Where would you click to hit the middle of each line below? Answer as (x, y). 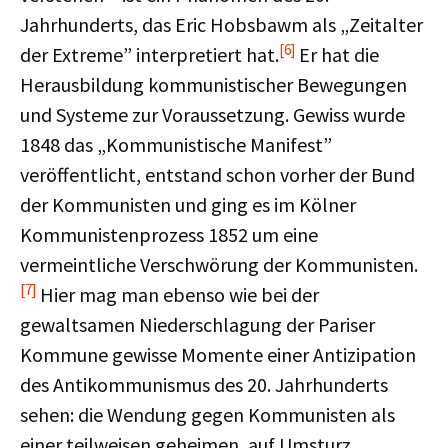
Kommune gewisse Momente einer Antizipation (218, 354)
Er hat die (337, 54)
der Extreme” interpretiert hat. (149, 54)
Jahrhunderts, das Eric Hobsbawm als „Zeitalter (221, 24)
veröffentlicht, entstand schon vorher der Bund (217, 174)
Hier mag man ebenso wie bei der (177, 294)
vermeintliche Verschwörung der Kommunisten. (219, 264)
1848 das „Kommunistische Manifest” (176, 144)
